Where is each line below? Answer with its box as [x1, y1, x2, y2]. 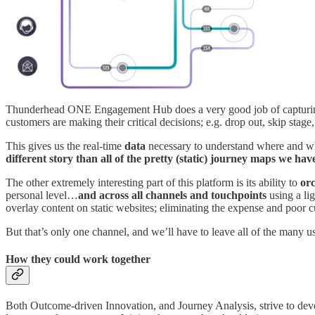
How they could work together [6, 253, 150, 266]
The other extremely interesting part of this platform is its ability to [6, 176, 300, 188]
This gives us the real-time [6, 139, 124, 152]
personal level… [6, 188, 78, 201]
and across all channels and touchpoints [78, 188, 266, 201]
